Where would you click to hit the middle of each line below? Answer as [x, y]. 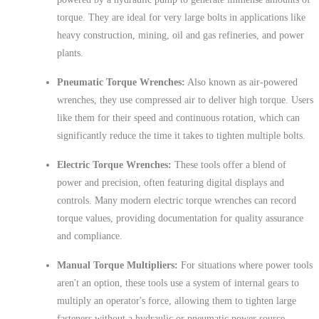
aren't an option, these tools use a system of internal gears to [178, 283]
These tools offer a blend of [229, 164]
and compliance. [90, 236]
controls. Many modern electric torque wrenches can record [177, 200]
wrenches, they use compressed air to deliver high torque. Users [185, 100]
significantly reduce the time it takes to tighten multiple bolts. [181, 135]
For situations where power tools [245, 265]
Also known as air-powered [241, 82]
